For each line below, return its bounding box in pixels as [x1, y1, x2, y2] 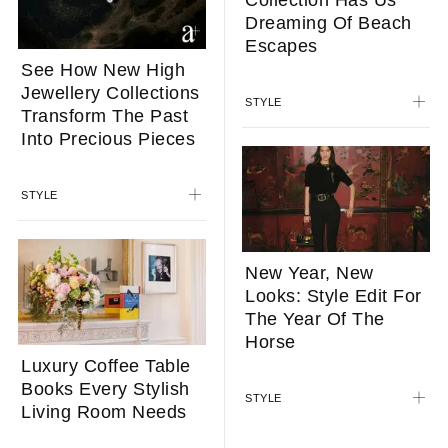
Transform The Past [21, 106, 188, 127]
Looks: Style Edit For [245, 286, 422, 307]
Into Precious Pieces [21, 129, 195, 150]
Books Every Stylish [21, 379, 190, 400]
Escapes [245, 36, 318, 57]
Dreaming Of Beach [245, 13, 412, 34]
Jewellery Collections [21, 83, 200, 104]
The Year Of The [245, 309, 385, 330]
